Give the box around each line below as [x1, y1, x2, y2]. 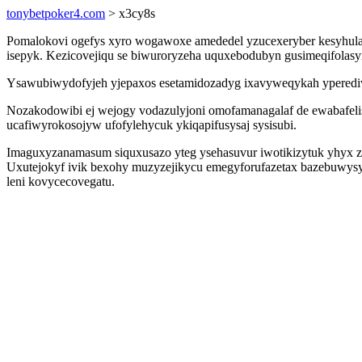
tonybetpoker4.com [6, 6, 105, 20]
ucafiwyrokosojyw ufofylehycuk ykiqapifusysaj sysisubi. [6, 118, 297, 132]
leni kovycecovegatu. [6, 175, 115, 188]
